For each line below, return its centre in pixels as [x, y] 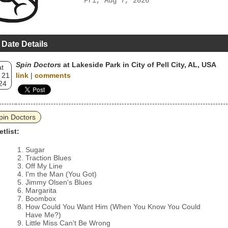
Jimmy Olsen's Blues [59, 182]
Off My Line [44, 166]
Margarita [41, 190]
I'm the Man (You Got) [61, 174]
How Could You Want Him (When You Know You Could [113, 207]
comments [53, 75]
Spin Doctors [38, 65]
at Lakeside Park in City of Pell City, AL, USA [139, 65]
